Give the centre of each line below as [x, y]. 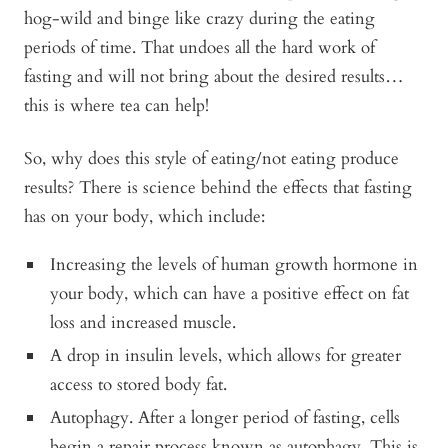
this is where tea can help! [116, 105]
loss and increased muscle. [143, 322]
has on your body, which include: [144, 216]
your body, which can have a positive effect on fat [230, 293]
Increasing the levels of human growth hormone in [234, 264]
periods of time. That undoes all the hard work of [199, 47]
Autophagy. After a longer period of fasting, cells [225, 417]
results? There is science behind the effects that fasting [218, 187]
